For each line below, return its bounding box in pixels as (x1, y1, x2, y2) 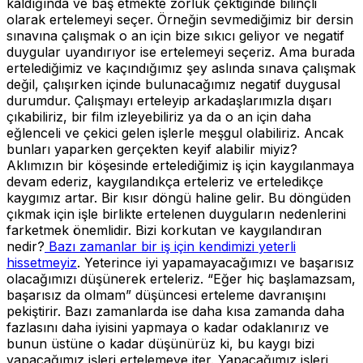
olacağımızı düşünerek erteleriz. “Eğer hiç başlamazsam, (6, 270, 356, 287)
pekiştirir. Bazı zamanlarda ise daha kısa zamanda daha (6, 302, 344, 319)
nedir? (6, 237, 45, 254)
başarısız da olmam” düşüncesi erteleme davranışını (6, 286, 326, 303)
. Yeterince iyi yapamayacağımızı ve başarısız (77, 254, 354, 271)
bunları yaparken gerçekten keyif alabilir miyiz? (6, 140, 297, 157)
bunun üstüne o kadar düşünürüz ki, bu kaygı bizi (6, 335, 314, 352)
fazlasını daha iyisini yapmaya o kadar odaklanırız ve (6, 318, 329, 335)
